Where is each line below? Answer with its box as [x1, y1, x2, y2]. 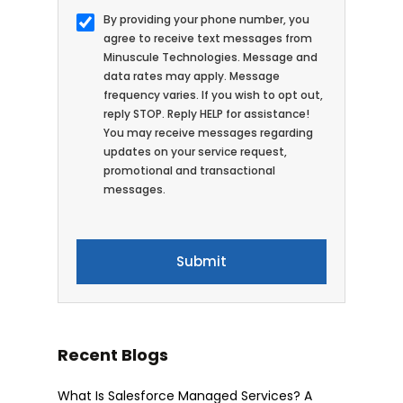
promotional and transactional [103, 163, 275, 179]
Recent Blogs [58, 344, 168, 367]
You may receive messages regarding [103, 125, 313, 141]
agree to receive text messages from [103, 31, 312, 47]
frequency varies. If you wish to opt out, [103, 87, 323, 103]
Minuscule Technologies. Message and [103, 49, 318, 66]
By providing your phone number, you [103, 12, 309, 28]
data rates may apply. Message [103, 68, 280, 85]
